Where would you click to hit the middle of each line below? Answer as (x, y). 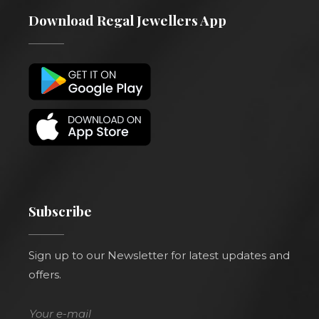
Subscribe (60, 210)
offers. (45, 274)
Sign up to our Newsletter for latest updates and (159, 255)
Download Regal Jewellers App (127, 20)
